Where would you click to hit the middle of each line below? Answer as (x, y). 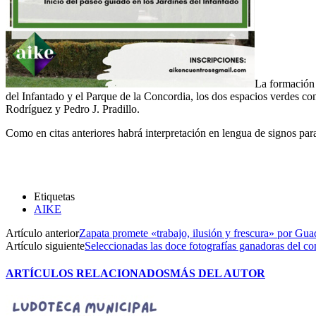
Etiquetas (54, 196)
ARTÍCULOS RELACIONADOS (88, 274)
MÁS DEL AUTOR (218, 274)
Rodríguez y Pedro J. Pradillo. (73, 109)
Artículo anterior (42, 233)
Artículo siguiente (45, 245)
